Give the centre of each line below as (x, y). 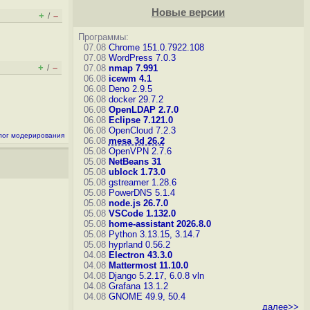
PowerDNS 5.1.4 (142, 193)
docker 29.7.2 (136, 99)
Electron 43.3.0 (140, 255)
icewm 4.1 (130, 79)
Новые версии (188, 12)
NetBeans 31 (135, 162)
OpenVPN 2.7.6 (140, 151)
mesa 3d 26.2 (136, 141)
